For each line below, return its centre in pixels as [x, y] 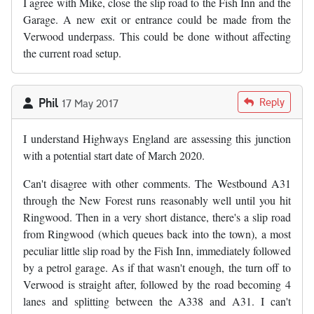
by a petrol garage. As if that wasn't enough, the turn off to [157, 268]
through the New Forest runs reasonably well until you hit [157, 200]
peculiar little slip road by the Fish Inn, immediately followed [157, 251]
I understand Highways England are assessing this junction [157, 139]
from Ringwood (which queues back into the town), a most [157, 234]
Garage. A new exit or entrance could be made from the [157, 20]
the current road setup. [72, 53]
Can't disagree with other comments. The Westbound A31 [157, 184]
